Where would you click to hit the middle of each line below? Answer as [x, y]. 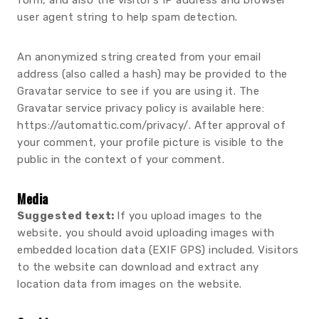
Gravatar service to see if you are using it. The [138, 91]
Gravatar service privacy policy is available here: [141, 108]
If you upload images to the [190, 216]
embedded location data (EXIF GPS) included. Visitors [158, 250]
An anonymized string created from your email [139, 57]
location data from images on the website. [130, 284]
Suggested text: [67, 216]
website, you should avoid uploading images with [146, 233]
